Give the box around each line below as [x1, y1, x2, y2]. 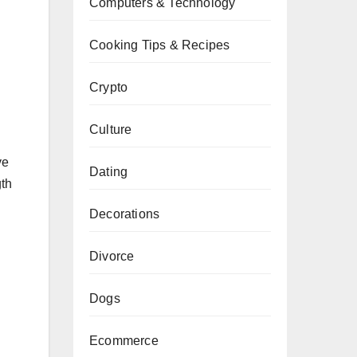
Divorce [89, 249, 135, 263]
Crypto [89, 80, 128, 94]
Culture [89, 123, 132, 136]
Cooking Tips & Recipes [89, 38, 230, 52]
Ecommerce [89, 334, 159, 347]
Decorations [89, 207, 160, 221]
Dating [89, 165, 128, 178]
